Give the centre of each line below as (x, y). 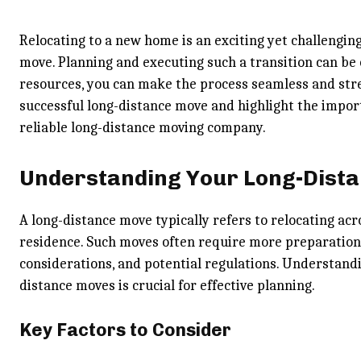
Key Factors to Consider (125, 330)
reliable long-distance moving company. (143, 128)
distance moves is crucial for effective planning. (167, 286)
